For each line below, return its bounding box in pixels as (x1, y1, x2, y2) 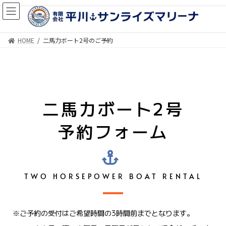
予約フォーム (58, 119, 168, 143)
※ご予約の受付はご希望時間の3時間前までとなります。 (13, 207, 194, 218)
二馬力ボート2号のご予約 (43, 36, 114, 44)
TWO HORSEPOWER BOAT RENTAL (24, 172, 202, 181)
